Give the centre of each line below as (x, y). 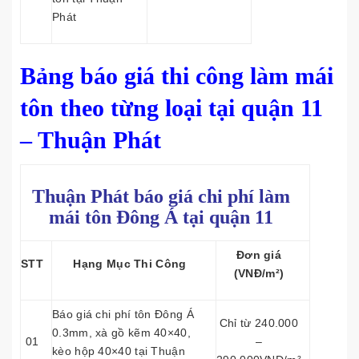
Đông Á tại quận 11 (195, 217)
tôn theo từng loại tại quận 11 (171, 108)
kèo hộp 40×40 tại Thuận (119, 351)
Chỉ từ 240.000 (259, 323)
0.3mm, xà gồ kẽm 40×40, (121, 333)
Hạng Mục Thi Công (130, 264)
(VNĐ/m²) (259, 273)
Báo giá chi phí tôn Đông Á (123, 314)
